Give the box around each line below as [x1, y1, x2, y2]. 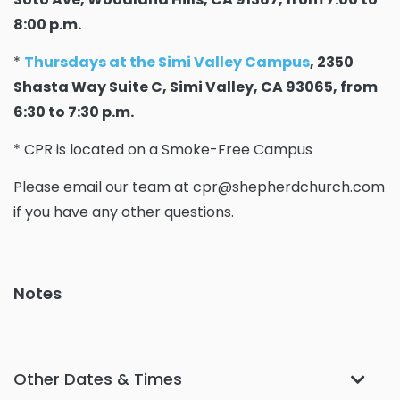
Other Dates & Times [13, 368, 182, 391]
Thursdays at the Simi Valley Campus [24, 52, 310, 73]
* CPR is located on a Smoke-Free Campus [13, 139, 312, 161]
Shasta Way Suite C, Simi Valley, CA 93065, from [13, 77, 378, 98]
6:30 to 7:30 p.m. [13, 102, 134, 123]
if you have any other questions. [13, 202, 234, 223]
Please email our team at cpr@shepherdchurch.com [13, 177, 385, 198]
